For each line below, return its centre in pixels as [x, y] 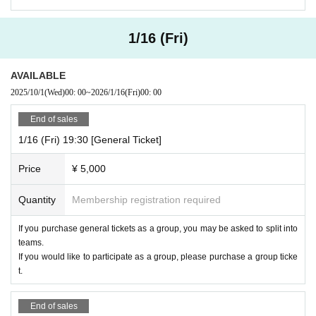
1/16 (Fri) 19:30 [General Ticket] [90, 139]
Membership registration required [146, 199]
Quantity [37, 199]
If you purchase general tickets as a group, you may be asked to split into [158, 228]
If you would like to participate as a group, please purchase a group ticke [158, 256]
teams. [31, 242]
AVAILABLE [38, 75]
